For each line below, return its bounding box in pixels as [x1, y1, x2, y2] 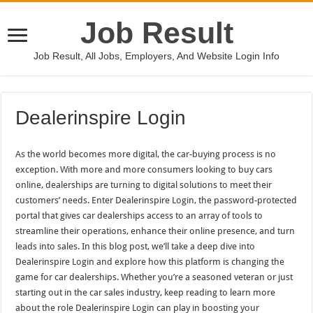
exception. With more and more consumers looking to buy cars [15, 164, 273, 175]
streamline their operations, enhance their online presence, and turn [15, 226, 296, 236]
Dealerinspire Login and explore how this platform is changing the [15, 256, 285, 267]
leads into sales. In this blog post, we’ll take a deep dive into [15, 241, 256, 252]
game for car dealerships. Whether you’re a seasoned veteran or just [15, 272, 293, 282]
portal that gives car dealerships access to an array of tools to [15, 210, 263, 221]
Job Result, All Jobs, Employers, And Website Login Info [34, 50, 279, 61]
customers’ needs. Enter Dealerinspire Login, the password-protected [15, 195, 298, 205]
